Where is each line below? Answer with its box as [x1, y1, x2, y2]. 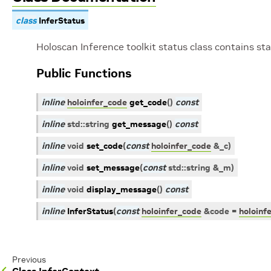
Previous [12, 254, 46, 265]
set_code [87, 140, 123, 151]
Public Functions [36, 65, 131, 81]
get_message [112, 119, 166, 129]
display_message [87, 184, 157, 195]
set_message [87, 162, 140, 173]
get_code [129, 97, 167, 108]
